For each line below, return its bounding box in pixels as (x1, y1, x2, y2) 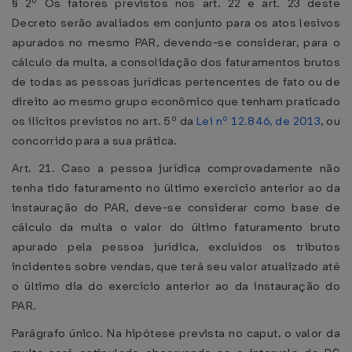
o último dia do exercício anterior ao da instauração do (12, 278, 340, 294)
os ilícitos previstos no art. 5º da (12, 113, 197, 129)
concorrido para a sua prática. (12, 133, 178, 148)
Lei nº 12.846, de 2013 (196, 113, 321, 129)
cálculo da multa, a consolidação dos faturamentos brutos (12, 54, 340, 70)
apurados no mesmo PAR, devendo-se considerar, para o (12, 35, 340, 50)
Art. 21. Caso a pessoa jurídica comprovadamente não (12, 160, 340, 176)
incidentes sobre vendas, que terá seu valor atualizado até (12, 258, 340, 274)
